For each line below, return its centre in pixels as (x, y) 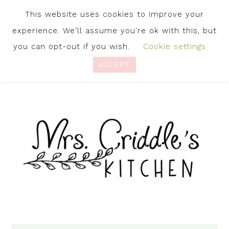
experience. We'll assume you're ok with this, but (114, 30)
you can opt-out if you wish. (73, 46)
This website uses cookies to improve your (114, 15)
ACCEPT (114, 64)
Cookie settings (174, 46)
